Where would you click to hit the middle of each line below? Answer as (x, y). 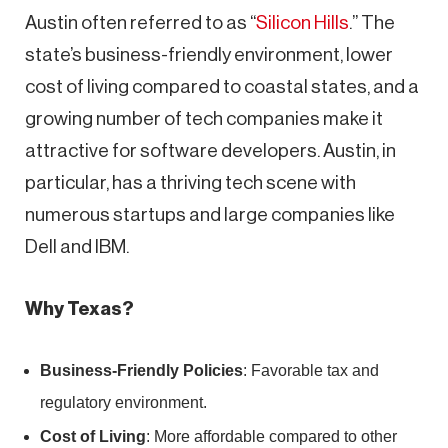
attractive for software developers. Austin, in (210, 150)
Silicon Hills (302, 22)
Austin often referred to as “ (140, 22)
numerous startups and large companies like (210, 214)
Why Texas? (79, 308)
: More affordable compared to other (271, 436)
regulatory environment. (123, 402)
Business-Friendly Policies (141, 370)
